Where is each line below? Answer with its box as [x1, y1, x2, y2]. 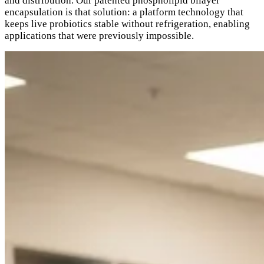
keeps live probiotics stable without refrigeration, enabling [5, 18, 250, 29]
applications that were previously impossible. [5, 29, 194, 41]
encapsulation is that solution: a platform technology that [5, 6, 243, 18]
